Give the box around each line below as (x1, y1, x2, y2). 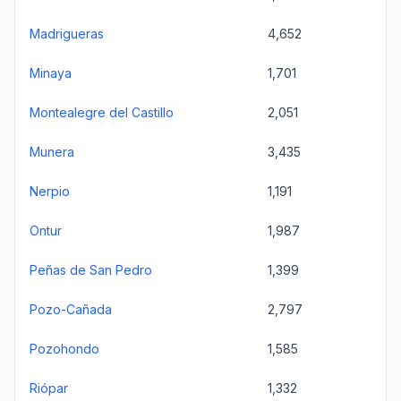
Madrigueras (30, 26, 104, 41)
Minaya (30, 65, 72, 81)
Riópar (30, 380, 68, 396)
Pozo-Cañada (30, 302, 112, 317)
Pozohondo (30, 341, 99, 356)
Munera (30, 144, 74, 159)
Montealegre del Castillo (30, 105, 174, 120)
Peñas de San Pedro (30, 262, 152, 277)
